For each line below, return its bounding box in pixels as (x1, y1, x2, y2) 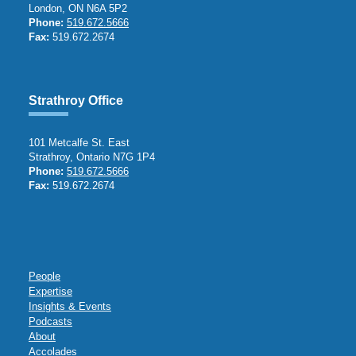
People (29, 270, 60, 282)
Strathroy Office (29, 94, 123, 107)
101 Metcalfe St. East (29, 137, 130, 149)
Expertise (29, 285, 72, 297)
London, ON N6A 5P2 (29, 2, 127, 14)
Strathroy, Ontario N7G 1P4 (29, 151, 155, 163)
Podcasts (29, 315, 72, 327)
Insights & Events (29, 300, 111, 312)
